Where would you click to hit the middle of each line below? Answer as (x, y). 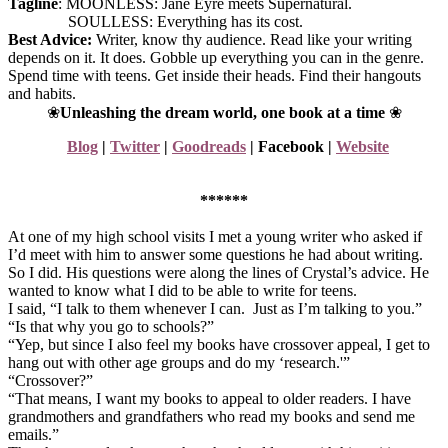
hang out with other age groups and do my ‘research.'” (179, 362)
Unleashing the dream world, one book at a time (222, 112)
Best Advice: (52, 39)
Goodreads (209, 146)
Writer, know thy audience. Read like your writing (254, 39)
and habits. (42, 93)
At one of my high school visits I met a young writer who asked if (215, 236)
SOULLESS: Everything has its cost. (155, 21)
